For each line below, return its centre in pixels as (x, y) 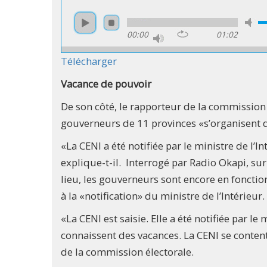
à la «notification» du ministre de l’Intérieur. (163, 195)
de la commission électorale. (127, 252)
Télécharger (89, 61)
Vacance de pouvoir (106, 83)
